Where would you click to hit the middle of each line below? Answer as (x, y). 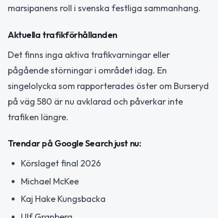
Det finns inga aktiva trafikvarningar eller (89, 54)
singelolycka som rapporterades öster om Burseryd (108, 86)
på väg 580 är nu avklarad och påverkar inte (95, 101)
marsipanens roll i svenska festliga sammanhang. (104, 8)
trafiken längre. (38, 117)
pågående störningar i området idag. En (87, 70)
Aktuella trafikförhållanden (63, 35)
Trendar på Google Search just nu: (74, 144)
